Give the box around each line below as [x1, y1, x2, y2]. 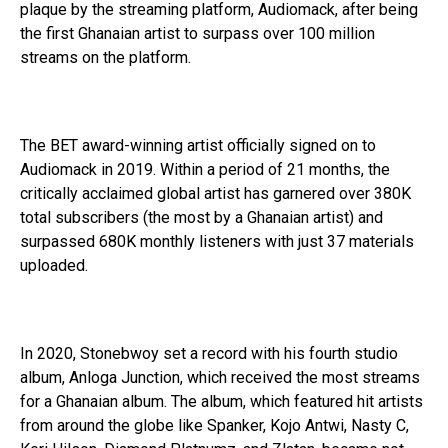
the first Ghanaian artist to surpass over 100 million [20, 23, 375, 43]
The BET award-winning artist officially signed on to [20, 135, 376, 155]
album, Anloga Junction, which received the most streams [20, 367, 420, 387]
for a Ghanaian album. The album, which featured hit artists [20, 391, 423, 411]
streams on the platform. [20, 47, 191, 67]
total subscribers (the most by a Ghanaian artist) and [20, 207, 383, 227]
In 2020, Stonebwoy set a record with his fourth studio [20, 343, 398, 363]
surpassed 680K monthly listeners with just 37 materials [20, 231, 414, 251]
